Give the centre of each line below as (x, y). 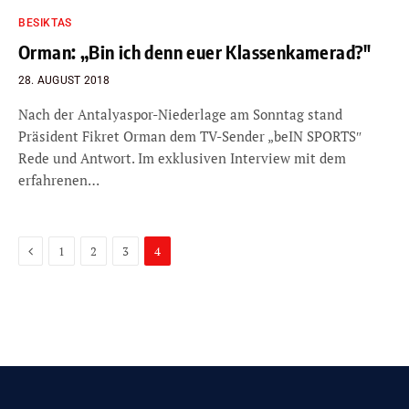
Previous (56, 250)
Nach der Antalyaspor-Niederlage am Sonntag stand (180, 114)
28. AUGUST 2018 (64, 80)
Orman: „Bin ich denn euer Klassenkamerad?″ (195, 52)
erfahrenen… (59, 180)
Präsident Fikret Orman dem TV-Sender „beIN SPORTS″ (190, 136)
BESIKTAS (45, 23)
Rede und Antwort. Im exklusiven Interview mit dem (182, 158)
